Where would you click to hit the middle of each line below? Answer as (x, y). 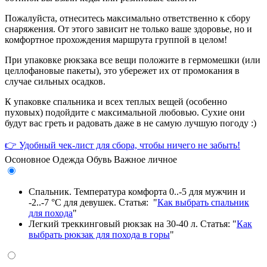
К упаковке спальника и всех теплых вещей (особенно (116, 101)
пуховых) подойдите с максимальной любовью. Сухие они (125, 112)
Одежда (68, 159)
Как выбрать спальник (203, 202)
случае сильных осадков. (55, 81)
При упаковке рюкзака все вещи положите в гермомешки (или (133, 60)
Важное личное (145, 159)
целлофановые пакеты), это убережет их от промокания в (122, 70)
